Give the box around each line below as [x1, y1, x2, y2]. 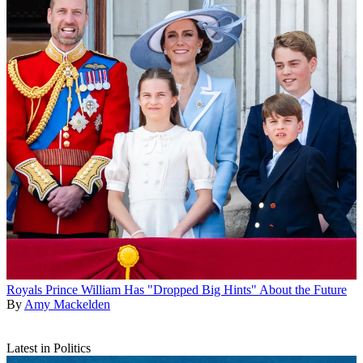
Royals [6, 282, 42, 297]
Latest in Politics [6, 340, 91, 355]
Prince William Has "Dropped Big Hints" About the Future [45, 282, 347, 297]
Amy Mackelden [24, 297, 110, 311]
